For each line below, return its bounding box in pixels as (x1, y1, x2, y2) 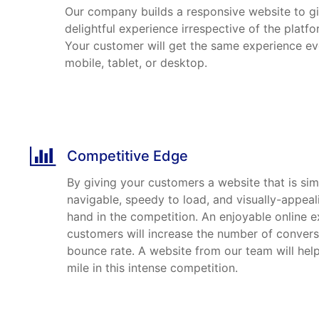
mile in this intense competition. (67, 261, 238, 275)
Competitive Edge (67, 147, 188, 164)
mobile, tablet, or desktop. (65, 56, 207, 70)
